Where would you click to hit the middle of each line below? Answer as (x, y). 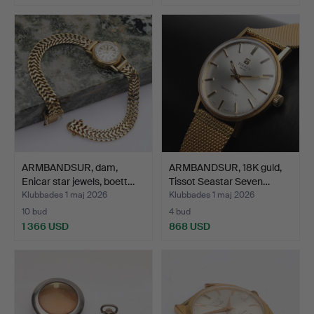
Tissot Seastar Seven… (219, 182)
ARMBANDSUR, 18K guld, (225, 168)
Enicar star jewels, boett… (78, 182)
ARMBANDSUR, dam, (70, 168)
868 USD (190, 227)
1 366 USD (45, 227)
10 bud (34, 212)
